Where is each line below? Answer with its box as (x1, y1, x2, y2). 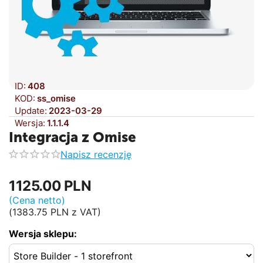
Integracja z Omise (9, 129, 136, 146)
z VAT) (69, 206, 101, 218)
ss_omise (37, 93, 76, 104)
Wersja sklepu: (9, 228, 77, 240)
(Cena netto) (9, 194, 65, 206)
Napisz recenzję (60, 148, 131, 160)
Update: (15, 105, 47, 116)
